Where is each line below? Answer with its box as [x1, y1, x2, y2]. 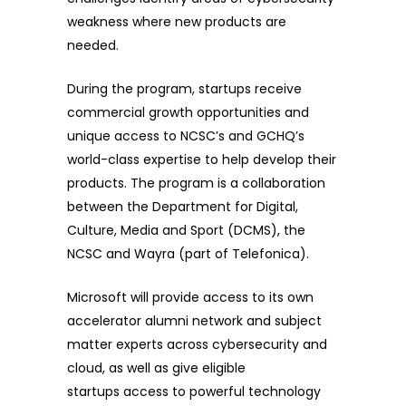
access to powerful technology [120, 382, 321, 401]
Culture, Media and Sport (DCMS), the [67, 221, 305, 240]
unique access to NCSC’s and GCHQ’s [67, 127, 304, 146]
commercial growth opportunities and [67, 103, 309, 122]
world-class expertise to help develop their [67, 150, 336, 169]
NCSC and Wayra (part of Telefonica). [67, 245, 309, 264]
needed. [67, 36, 119, 55]
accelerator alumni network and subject [67, 312, 322, 331]
